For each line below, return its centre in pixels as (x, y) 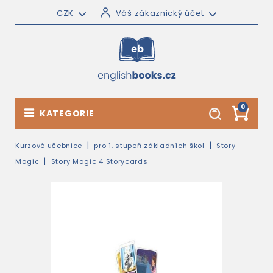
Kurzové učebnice (49, 146)
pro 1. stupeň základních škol (149, 146)
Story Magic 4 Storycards (99, 161)
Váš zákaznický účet (160, 13)
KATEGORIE (67, 113)
